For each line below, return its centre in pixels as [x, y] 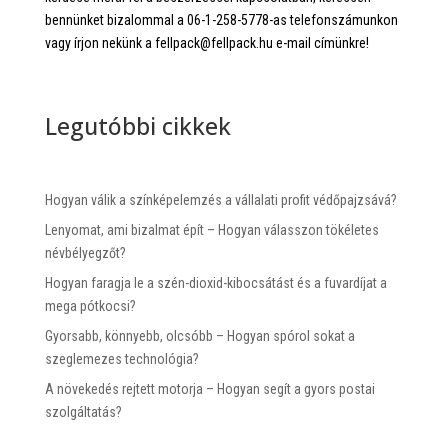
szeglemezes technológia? [121, 358]
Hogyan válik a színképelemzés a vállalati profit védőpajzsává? [220, 199]
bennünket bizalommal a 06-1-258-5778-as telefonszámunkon [221, 19]
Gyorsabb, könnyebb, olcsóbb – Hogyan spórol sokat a [199, 335]
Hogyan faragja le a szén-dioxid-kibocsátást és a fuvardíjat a [215, 282]
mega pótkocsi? [90, 305]
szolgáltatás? [83, 411]
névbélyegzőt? [85, 252]
